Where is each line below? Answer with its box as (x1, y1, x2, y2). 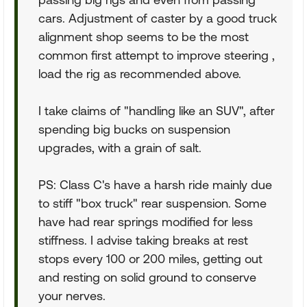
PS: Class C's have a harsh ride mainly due (38, 177, 272, 192)
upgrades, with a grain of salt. (38, 140, 201, 155)
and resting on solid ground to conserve (38, 270, 256, 284)
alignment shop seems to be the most (38, 29, 249, 44)
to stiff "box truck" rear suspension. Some (38, 196, 267, 210)
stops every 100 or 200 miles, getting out (38, 251, 262, 266)
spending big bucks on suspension (38, 122, 230, 136)
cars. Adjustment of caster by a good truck (38, 11, 277, 25)
